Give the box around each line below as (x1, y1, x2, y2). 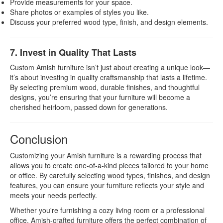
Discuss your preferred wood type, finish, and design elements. (10, 17, 208, 27)
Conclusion (10, 130, 68, 147)
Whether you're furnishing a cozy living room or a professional (10, 205, 205, 215)
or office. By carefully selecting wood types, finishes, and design (10, 170, 210, 180)
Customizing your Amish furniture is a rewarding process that (10, 150, 202, 160)
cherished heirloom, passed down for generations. (10, 102, 168, 112)
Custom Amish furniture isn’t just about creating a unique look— (10, 62, 210, 72)
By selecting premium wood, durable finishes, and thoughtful (10, 82, 200, 92)
